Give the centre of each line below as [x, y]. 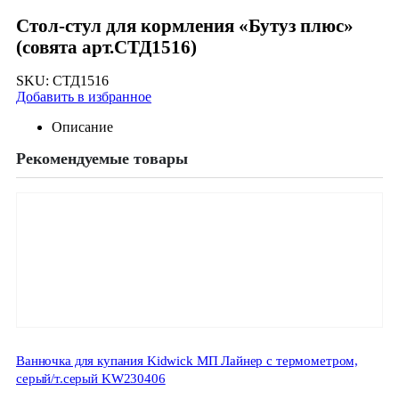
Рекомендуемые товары [102, 159]
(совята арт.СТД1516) [106, 47]
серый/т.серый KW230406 [91, 378]
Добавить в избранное [84, 97]
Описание [82, 127]
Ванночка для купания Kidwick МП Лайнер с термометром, [187, 360]
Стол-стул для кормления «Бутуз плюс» [185, 26]
